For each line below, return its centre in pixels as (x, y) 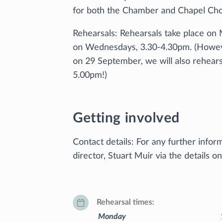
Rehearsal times (124, 202)
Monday (112, 216)
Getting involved (126, 118)
